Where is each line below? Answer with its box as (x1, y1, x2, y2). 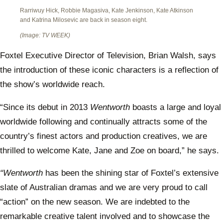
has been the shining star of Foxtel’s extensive (43, 168, 219, 178)
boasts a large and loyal (130, 102, 221, 112)
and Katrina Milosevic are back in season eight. (20, 16, 147, 23)
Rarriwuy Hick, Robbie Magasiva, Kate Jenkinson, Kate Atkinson (20, 6, 193, 14)
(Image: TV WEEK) (20, 31, 70, 39)
